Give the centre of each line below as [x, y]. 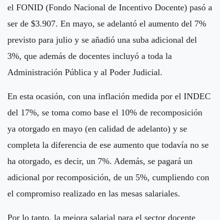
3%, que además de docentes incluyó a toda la [90, 56]
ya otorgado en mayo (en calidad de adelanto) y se [97, 128]
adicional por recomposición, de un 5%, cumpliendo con [108, 177]
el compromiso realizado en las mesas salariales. [95, 193]
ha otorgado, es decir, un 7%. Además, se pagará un [100, 161]
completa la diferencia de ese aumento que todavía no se [108, 145]
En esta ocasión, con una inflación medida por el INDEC [109, 96]
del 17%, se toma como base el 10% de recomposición [105, 112]
